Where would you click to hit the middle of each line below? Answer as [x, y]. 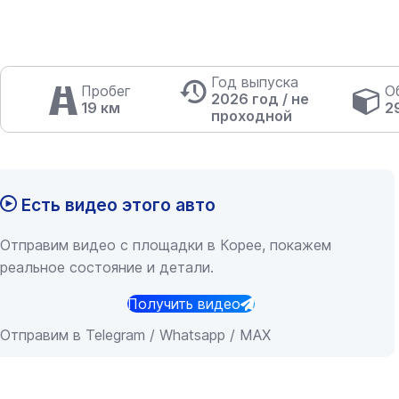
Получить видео [183, 303]
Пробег [106, 90]
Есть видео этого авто [116, 204]
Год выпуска [255, 82]
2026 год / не [261, 99]
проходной [252, 116]
